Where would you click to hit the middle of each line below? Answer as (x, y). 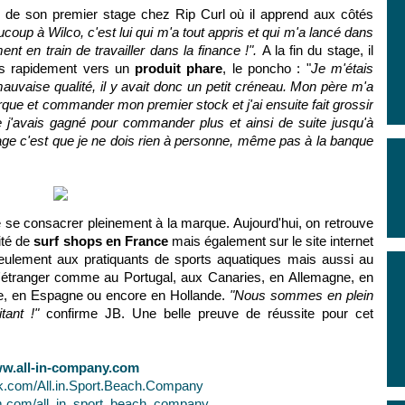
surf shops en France (101, 241)
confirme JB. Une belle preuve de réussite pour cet (210, 313)
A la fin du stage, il (318, 50)
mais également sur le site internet (271, 241)
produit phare (179, 68)
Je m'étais (342, 68)
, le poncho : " (267, 68)
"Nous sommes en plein (301, 295)
